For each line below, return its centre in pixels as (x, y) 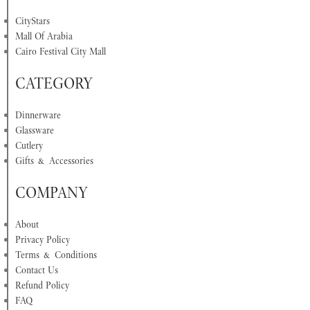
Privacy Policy (43, 239)
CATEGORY (54, 83)
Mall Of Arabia (44, 36)
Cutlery (29, 145)
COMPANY (52, 192)
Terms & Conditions (56, 254)
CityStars (33, 20)
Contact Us (37, 270)
